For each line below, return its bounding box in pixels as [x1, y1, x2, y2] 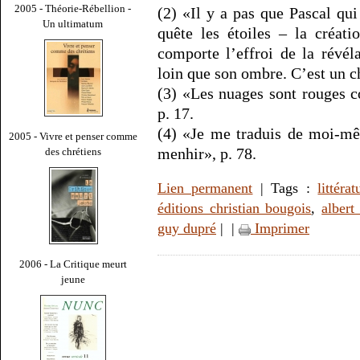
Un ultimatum [43, 17, 104, 30]
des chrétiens [45, 145, 101, 157]
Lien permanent [157, 180, 253, 197]
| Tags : [252, 180, 318, 197]
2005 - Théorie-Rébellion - [14, 2, 132, 14]
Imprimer [251, 220, 309, 237]
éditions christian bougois [157, 200, 312, 217]
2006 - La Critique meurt [19, 257, 127, 270]
